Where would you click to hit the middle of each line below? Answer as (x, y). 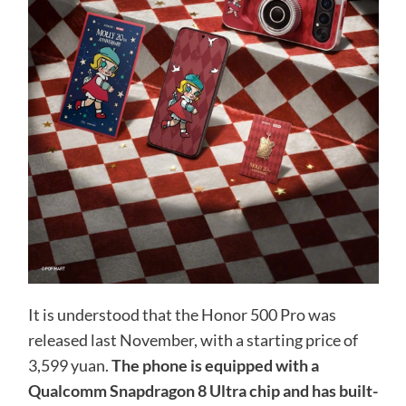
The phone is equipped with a (215, 365)
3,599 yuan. (69, 365)
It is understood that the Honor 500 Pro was (182, 314)
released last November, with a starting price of (193, 339)
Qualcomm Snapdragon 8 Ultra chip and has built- (203, 390)
